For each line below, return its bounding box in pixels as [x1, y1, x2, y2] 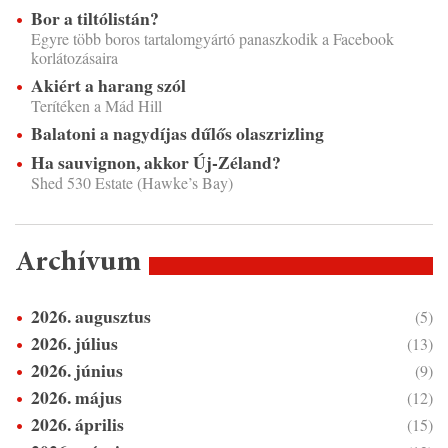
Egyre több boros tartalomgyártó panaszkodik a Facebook [31, 28, 394, 50]
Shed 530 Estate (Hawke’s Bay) [31, 172, 233, 194]
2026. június [31, 357, 123, 384]
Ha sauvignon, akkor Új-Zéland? [31, 149, 281, 176]
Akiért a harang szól [31, 72, 186, 99]
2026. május [31, 384, 122, 411]
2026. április [31, 411, 124, 438]
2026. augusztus [31, 303, 151, 330]
